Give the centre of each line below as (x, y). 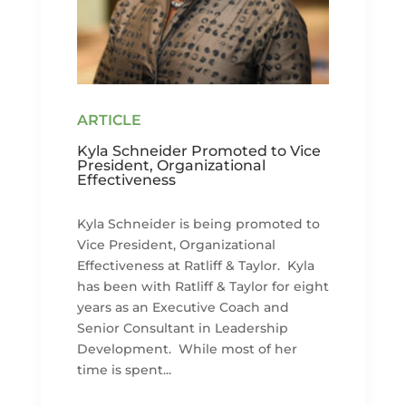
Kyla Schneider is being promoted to (198, 223)
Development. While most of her (187, 348)
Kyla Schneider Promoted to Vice (198, 150)
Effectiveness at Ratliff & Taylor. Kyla (195, 265)
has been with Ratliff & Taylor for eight (203, 286)
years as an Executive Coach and (183, 307)
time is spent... (124, 369)
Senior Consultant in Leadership (182, 328)
